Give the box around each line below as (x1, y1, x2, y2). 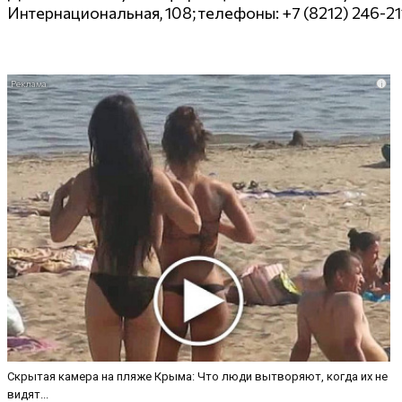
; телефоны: (192, 2, 282, 22)
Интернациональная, (7, 2, 165, 22)
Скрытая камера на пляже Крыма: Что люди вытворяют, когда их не (7, 370, 388, 384)
